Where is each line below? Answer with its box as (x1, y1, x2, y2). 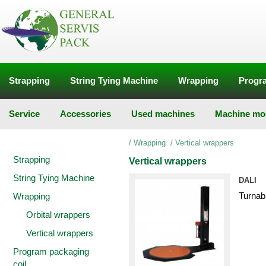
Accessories (60, 109, 111, 119)
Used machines (131, 109, 195, 119)
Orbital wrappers (26, 210, 90, 220)
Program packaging (13, 246, 89, 256)
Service (9, 109, 40, 119)
